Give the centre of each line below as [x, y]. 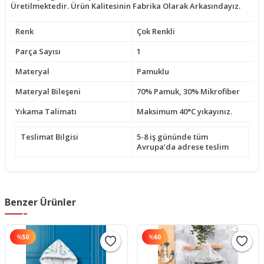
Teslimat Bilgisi [49, 136]
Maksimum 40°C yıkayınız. [184, 111]
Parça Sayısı [38, 51]
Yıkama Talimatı [46, 111]
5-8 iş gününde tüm [172, 136]
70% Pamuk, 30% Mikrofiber [188, 91]
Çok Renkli [156, 31]
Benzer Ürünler [40, 202]
